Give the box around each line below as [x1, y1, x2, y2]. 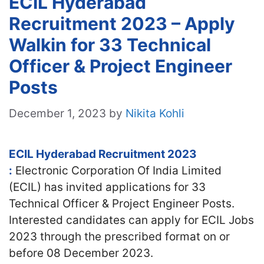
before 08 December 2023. [9, 246, 153, 260]
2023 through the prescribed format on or [9, 229, 230, 243]
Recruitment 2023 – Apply [9, 13, 235, 34]
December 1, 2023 [9, 106, 106, 120]
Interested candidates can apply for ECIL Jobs [9, 213, 254, 227]
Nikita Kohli [126, 106, 184, 120]
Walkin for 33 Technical [9, 34, 211, 55]
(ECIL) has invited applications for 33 [9, 180, 206, 194]
